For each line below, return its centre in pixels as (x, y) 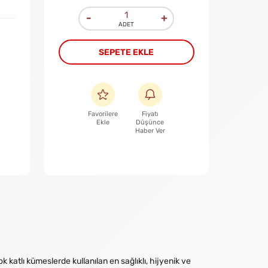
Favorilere (103, 114)
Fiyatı (150, 114)
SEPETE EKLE (127, 52)
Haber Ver (150, 131)
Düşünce (150, 122)
